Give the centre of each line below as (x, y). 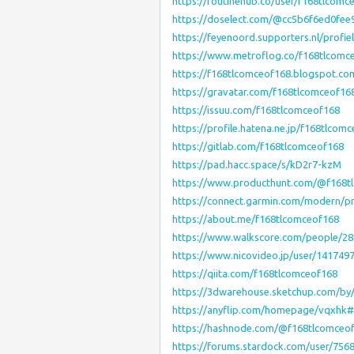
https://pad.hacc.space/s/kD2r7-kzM (257, 164)
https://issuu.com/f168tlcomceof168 (256, 110)
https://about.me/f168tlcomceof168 (256, 219)
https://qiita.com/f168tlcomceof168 (255, 273)
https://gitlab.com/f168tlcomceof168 (258, 146)
